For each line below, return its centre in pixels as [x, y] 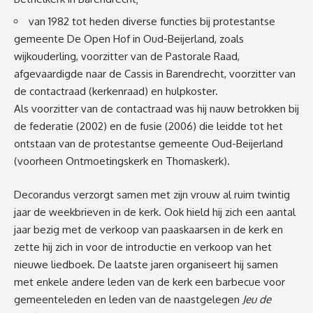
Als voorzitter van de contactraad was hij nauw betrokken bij [156, 109]
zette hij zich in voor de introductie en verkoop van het [143, 247]
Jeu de [257, 299]
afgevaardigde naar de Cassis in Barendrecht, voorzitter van [155, 74]
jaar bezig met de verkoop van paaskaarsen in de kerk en [148, 229]
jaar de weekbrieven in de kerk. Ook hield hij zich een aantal [155, 212]
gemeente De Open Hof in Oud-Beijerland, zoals [129, 39]
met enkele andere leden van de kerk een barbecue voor [150, 282]
